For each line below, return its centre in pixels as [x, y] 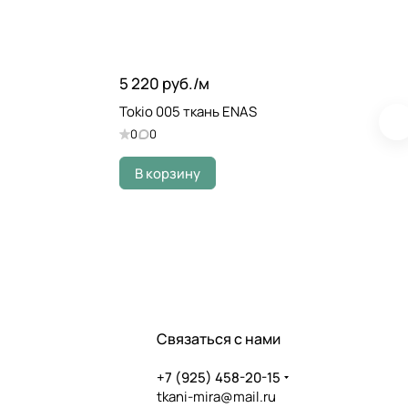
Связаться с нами [219, 339]
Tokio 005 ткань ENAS [188, 112]
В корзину [168, 173]
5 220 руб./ [159, 84]
